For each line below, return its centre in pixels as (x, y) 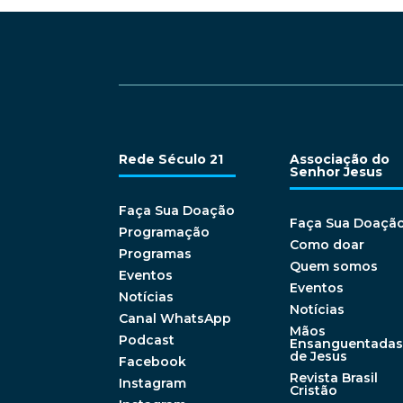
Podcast (147, 340)
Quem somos (333, 267)
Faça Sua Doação (177, 211)
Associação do (339, 160)
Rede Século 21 (171, 160)
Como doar (327, 245)
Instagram (152, 384)
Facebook (152, 362)
